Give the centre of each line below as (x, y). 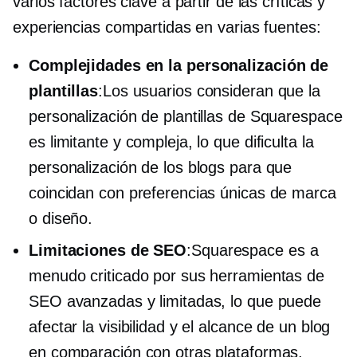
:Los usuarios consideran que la (209, 90)
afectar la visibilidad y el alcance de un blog (180, 326)
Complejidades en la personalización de (179, 65)
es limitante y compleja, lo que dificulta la (171, 141)
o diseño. (61, 218)
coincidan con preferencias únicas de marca (182, 192)
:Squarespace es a (253, 250)
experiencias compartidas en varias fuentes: (167, 27)
